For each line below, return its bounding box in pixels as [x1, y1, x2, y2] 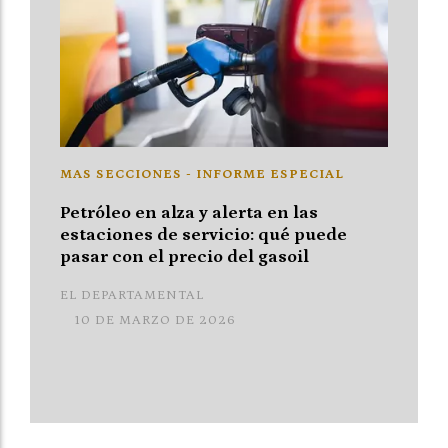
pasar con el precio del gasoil [60, 247, 309, 268]
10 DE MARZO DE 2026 [75, 312, 236, 328]
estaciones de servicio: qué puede [60, 225, 347, 246]
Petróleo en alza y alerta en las [60, 203, 318, 224]
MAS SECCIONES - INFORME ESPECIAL [60, 167, 344, 183]
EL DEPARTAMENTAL [60, 287, 204, 303]
